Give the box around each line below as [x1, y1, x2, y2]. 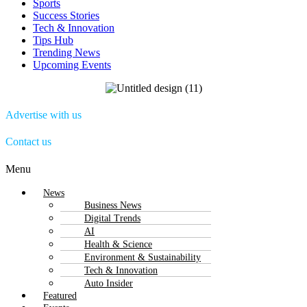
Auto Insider [84, 278, 133, 288]
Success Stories [33, 9, 99, 21]
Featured [43, 290, 77, 301]
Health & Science [84, 238, 152, 249]
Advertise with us [5, 109, 82, 121]
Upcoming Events [33, 58, 111, 71]
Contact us [5, 136, 51, 148]
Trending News [33, 46, 100, 58]
